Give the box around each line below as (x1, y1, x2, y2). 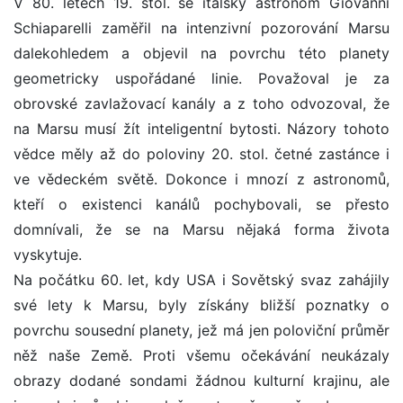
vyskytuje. (13, 246, 82, 264)
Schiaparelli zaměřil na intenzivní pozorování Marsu (13, 19, 390, 38)
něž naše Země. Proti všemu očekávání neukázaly (13, 346, 390, 365)
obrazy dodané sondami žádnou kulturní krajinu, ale (13, 372, 390, 390)
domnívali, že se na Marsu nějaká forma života (13, 220, 390, 239)
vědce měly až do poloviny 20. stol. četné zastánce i (13, 145, 390, 164)
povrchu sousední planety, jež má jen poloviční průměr (13, 321, 390, 340)
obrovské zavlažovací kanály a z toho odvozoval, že (13, 94, 390, 113)
